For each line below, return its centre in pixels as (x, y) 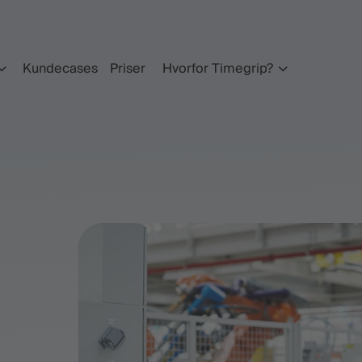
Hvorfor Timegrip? (217, 69)
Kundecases (60, 69)
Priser (127, 69)
